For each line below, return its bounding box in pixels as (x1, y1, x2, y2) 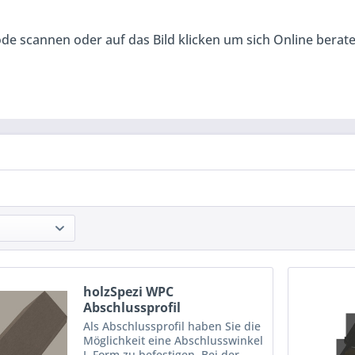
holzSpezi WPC (83, 282, 174, 300)
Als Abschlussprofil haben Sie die (83, 318, 261, 334)
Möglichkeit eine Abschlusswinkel (83, 332, 264, 348)
